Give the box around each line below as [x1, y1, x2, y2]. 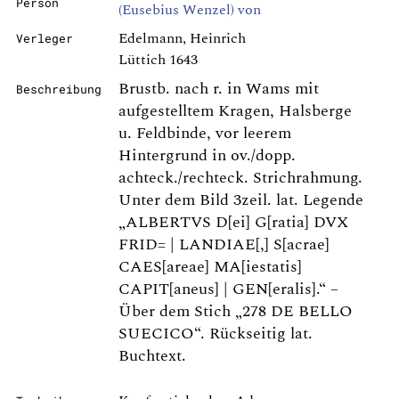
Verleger [16, 31, 73, 45]
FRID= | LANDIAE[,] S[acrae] [118, 232, 330, 256]
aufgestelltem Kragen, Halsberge [118, 99, 352, 123]
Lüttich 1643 [118, 49, 198, 70]
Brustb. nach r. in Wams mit [118, 77, 319, 101]
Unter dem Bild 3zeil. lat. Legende [118, 188, 363, 212]
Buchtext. [118, 344, 186, 368]
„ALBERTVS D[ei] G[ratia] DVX [118, 210, 348, 234]
